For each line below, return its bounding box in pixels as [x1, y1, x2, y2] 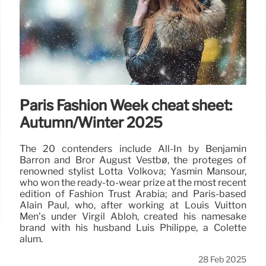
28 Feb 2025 [198, 254, 246, 265]
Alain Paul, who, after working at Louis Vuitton [20, 199, 246, 211]
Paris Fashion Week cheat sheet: [20, 96, 232, 114]
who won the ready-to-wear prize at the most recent [20, 176, 246, 188]
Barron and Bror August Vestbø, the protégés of [20, 154, 246, 166]
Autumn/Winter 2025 [20, 113, 163, 131]
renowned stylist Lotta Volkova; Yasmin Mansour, [20, 165, 246, 177]
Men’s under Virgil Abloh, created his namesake [20, 210, 246, 222]
